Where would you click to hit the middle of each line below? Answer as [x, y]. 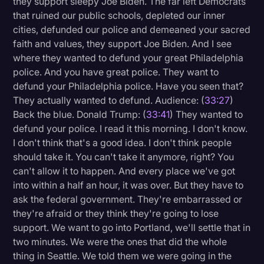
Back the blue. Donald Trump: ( [80, 115]
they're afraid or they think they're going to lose [116, 214]
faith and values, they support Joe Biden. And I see [123, 44]
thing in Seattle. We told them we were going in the [123, 256]
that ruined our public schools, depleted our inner [119, 16]
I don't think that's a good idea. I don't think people [123, 143]
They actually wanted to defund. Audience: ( [109, 100]
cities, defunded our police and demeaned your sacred [132, 30]
